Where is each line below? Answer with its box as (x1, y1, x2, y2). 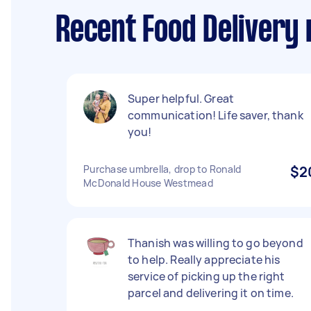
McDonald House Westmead (83, 176, 213, 190)
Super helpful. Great (128, 91, 234, 106)
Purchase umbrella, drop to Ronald (83, 162, 242, 176)
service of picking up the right (128, 269, 285, 284)
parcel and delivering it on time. (128, 285, 294, 301)
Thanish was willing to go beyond (128, 235, 303, 251)
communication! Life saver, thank (128, 108, 303, 123)
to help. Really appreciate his (128, 252, 280, 267)
